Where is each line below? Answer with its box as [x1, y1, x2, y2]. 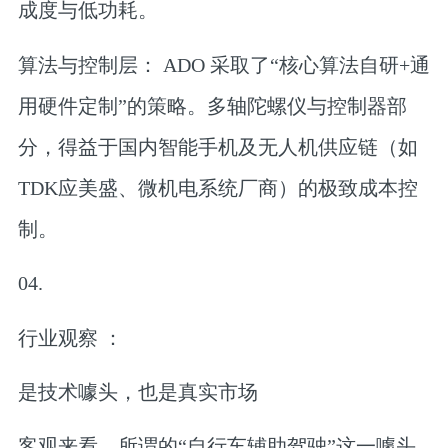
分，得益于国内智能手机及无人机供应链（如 [17, 135, 418, 158]
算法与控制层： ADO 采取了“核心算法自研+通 [17, 53, 430, 76]
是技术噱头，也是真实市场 [17, 380, 258, 403]
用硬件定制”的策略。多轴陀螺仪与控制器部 [17, 94, 407, 117]
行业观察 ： [17, 326, 123, 349]
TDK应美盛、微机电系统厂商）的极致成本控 [17, 176, 418, 199]
